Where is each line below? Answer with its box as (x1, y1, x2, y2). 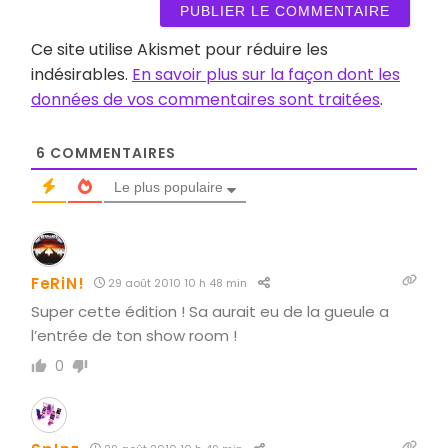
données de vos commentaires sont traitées (31, 87, 380, 111)
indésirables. (31, 62, 132, 86)
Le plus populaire (114, 178, 223, 195)
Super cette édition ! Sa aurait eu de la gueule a (31, 300, 389, 322)
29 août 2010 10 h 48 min (105, 274, 248, 291)
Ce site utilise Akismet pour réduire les (31, 37, 328, 61)
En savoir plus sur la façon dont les (132, 62, 400, 86)
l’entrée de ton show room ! (31, 324, 237, 346)
